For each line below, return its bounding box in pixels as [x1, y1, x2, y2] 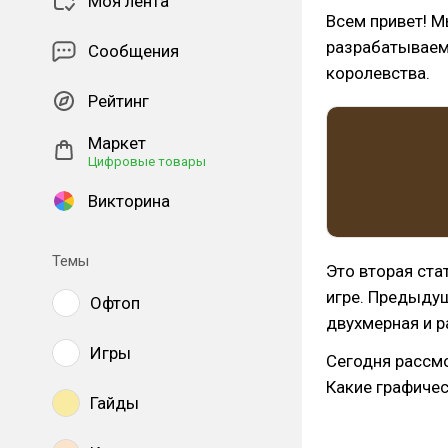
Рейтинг [88, 91, 149, 111]
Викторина [88, 191, 170, 211]
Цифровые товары [88, 154, 206, 169]
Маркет [88, 133, 146, 153]
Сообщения [88, 41, 179, 61]
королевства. [326, 63, 430, 83]
